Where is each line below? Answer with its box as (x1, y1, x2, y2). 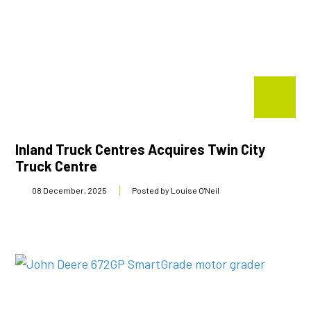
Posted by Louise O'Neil (132, 185, 220, 195)
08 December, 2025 (32, 185, 108, 195)
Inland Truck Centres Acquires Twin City (15, 141, 266, 158)
